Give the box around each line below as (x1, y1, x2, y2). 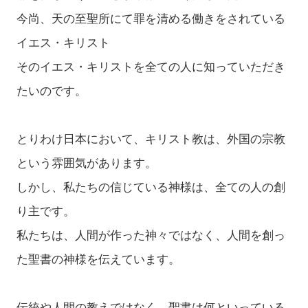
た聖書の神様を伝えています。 (16, 253, 180, 267)
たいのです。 (16, 85, 87, 98)
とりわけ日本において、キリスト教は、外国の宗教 (16, 133, 285, 146)
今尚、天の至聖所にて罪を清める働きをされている (16, 12, 285, 26)
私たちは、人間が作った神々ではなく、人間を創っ (16, 229, 285, 243)
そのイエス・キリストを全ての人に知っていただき (16, 60, 285, 74)
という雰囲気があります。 (16, 157, 157, 170)
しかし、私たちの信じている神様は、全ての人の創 (16, 181, 285, 195)
